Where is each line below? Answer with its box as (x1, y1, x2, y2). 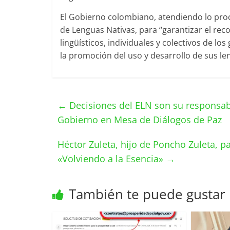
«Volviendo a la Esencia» (57, 152, 166, 165)
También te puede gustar (69, 185, 225, 203)
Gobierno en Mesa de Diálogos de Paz (57, 113, 222, 126)
